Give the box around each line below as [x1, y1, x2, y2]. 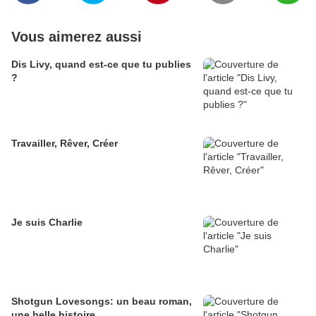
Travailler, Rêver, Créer [11, 138, 118, 150]
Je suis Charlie [11, 217, 83, 229]
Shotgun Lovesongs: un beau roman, [11, 296, 192, 308]
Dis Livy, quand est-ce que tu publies [11, 59, 191, 71]
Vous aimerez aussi [11, 29, 142, 45]
